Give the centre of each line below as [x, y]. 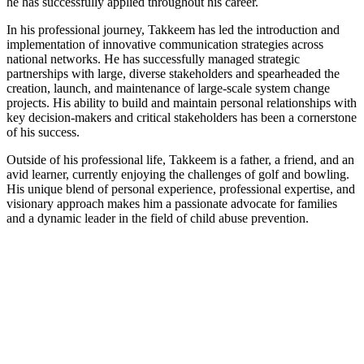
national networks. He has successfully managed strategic [153, 58]
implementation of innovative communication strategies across [165, 44]
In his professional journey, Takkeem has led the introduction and [173, 29]
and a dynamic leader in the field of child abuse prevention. [158, 218]
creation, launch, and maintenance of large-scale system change [168, 88]
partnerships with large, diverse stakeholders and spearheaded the [173, 73]
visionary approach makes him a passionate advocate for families [172, 203]
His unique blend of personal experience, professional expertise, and [181, 188]
